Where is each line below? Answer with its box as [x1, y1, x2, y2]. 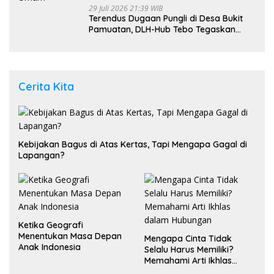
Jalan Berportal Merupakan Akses [89, 34, 228, 46]
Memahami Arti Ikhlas [144, 254, 232, 266]
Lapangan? [18, 149, 65, 161]
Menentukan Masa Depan [18, 230, 122, 242]
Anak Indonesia [18, 241, 81, 253]
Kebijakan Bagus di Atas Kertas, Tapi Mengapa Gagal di [18, 138, 247, 150]
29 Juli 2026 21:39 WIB [89, 2, 163, 13]
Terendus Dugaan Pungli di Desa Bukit [89, 12, 243, 24]
